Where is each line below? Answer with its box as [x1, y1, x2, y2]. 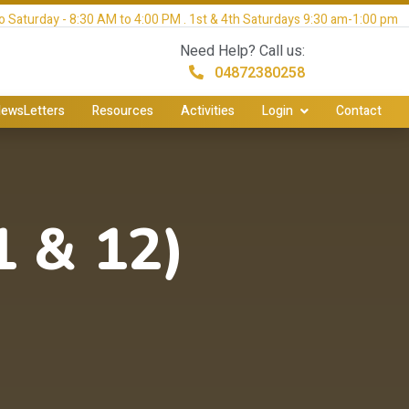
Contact [336, 101, 382, 121]
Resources [92, 101, 153, 121]
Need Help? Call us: [180, 39, 305, 62]
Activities [181, 101, 235, 121]
